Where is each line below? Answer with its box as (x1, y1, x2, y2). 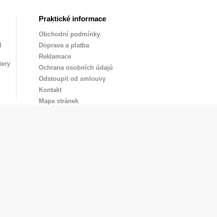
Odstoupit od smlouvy (39, 75, 106, 82)
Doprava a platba (39, 42, 89, 49)
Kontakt (39, 86, 62, 93)
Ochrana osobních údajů (39, 64, 113, 71)
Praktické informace (39, 15, 106, 23)
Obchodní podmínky (39, 31, 100, 38)
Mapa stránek (39, 97, 78, 105)
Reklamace (39, 53, 71, 60)
